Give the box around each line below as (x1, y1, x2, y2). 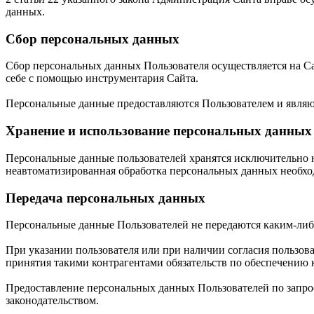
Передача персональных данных (6, 190, 205, 205)
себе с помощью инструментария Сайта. (6, 72, 198, 85)
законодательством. (6, 294, 99, 307)
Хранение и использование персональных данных (6, 123, 312, 139)
